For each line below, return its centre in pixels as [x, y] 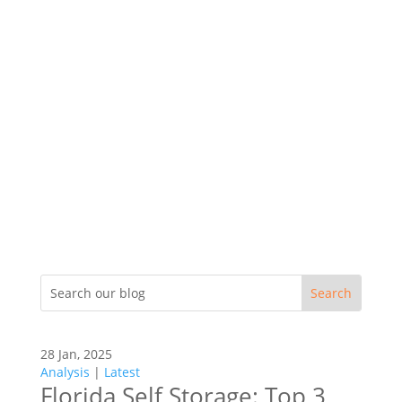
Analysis [65, 371]
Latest [122, 371]
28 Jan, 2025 [76, 354]
